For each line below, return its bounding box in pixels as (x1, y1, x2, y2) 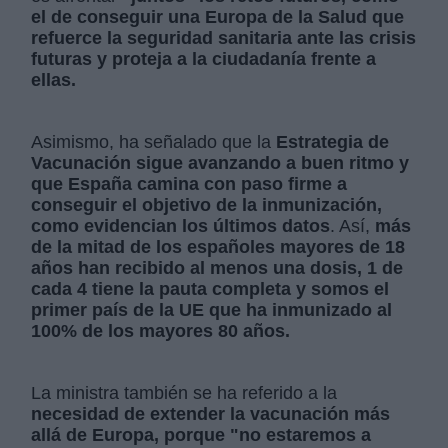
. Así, (330, 216, 376, 237)
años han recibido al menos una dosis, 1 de (31, 258, 404, 279)
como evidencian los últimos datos (31, 216, 331, 237)
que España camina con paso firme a (31, 174, 348, 195)
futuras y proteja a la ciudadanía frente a (31, 49, 377, 70)
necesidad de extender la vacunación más (31, 404, 391, 425)
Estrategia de (276, 132, 390, 153)
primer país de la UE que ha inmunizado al (31, 300, 393, 321)
